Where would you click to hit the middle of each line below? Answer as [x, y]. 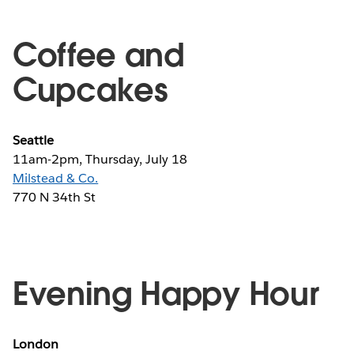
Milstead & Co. [56, 178]
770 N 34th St [55, 197]
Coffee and [98, 55]
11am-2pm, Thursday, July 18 [100, 159]
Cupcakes [90, 90]
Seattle [34, 140]
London [36, 344]
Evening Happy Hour [166, 294]
